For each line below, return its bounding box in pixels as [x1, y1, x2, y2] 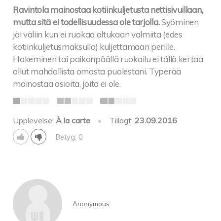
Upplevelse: [13, 115, 56, 125]
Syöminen [161, 17, 199, 28]
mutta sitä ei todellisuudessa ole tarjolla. [13, 17, 160, 28]
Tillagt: [109, 115, 135, 125]
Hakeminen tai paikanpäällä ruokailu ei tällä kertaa [13, 54, 203, 65]
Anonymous [72, 199, 110, 208]
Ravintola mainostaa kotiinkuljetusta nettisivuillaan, [13, 4, 203, 15]
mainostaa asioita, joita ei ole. [13, 78, 121, 89]
